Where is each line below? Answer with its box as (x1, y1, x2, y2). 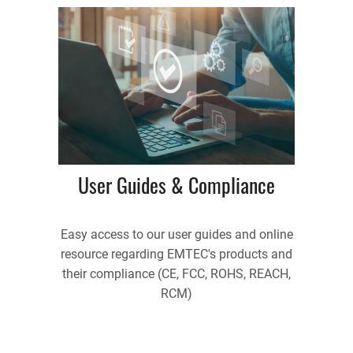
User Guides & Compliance (78, 169, 275, 200)
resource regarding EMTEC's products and (61, 247, 292, 262)
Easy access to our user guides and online (60, 227, 293, 243)
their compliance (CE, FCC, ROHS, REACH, (62, 266, 291, 282)
